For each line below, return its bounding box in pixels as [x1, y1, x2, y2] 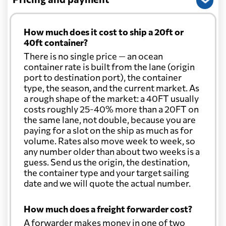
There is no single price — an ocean [24, 50, 163, 62]
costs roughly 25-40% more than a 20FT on [24, 103, 199, 115]
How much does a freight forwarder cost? [24, 203, 192, 215]
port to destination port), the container [24, 72, 182, 83]
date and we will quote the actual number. [24, 178, 191, 189]
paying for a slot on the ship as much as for [24, 125, 193, 136]
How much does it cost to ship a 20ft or [24, 26, 184, 38]
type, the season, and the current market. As [24, 82, 199, 94]
